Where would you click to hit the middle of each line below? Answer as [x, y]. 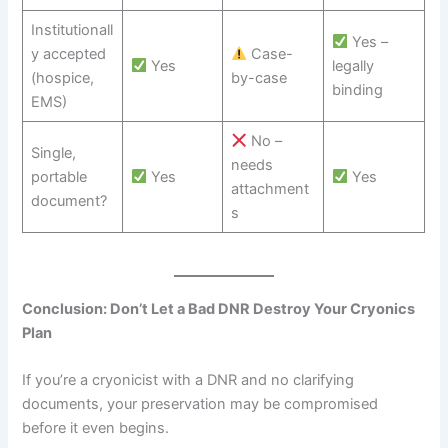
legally [352, 65]
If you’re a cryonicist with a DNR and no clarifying [188, 380]
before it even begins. [96, 428]
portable [58, 176]
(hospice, [62, 77]
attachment [269, 188]
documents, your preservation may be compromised [200, 404]
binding [357, 89]
